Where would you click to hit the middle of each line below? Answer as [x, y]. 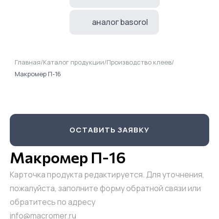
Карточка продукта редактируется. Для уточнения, [107, 175]
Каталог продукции [74, 62]
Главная [28, 62]
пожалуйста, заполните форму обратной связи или [105, 188]
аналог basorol [120, 22]
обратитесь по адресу [53, 202]
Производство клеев [139, 62]
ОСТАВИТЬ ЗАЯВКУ [109, 130]
